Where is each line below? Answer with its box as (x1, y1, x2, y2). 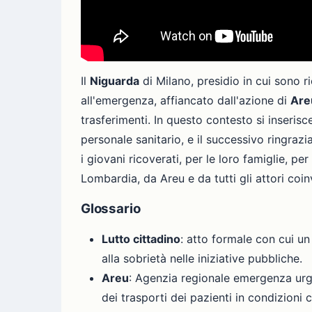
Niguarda (90, 73, 139, 88)
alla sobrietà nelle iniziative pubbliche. (102, 251, 302, 266)
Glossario (81, 200, 141, 217)
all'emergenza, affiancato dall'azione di (81, 93, 290, 107)
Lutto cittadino (102, 232, 180, 247)
